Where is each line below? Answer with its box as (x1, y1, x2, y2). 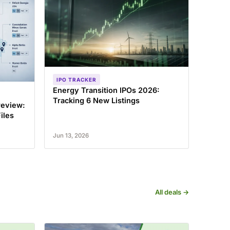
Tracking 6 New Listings (52, 96, 140, 105)
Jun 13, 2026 (52, 132, 89, 140)
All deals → (155, 188, 189, 197)
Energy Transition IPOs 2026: (52, 86, 160, 94)
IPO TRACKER (56, 76, 97, 83)
